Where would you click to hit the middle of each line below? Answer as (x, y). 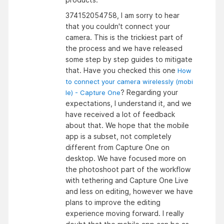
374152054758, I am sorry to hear (122, 15)
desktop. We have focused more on (126, 158)
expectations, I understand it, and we (128, 103)
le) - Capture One (93, 92)
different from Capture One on (117, 147)
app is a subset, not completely (118, 136)
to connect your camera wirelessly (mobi (129, 81)
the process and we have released (124, 48)
